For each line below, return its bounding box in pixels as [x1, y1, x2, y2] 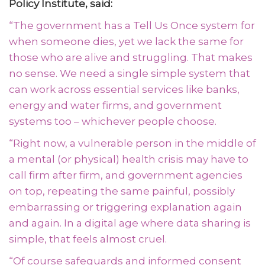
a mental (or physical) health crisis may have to [9, 153, 248, 165]
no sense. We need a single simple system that [9, 67, 250, 79]
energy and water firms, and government [9, 99, 222, 111]
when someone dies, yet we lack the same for [9, 35, 244, 47]
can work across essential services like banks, [9, 83, 240, 95]
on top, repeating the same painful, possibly [9, 185, 235, 197]
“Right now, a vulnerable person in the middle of [9, 137, 256, 149]
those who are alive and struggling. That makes [9, 51, 253, 63]
